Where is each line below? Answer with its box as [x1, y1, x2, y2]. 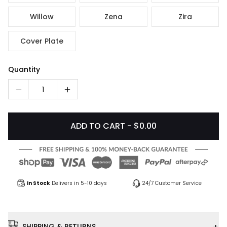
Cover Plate [20, 35, 64, 46]
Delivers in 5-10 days [52, 179, 107, 187]
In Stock [27, 179, 50, 187]
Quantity [8, 64, 40, 74]
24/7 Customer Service [142, 179, 202, 187]
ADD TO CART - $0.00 [70, 120, 157, 132]
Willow [30, 11, 54, 22]
